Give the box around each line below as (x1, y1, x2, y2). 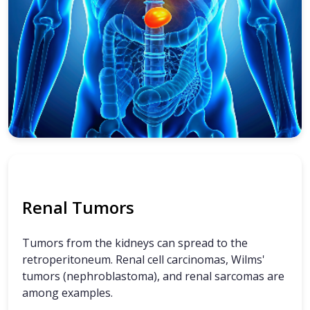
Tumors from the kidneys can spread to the (22, 235, 248, 251)
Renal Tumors (22, 196, 134, 219)
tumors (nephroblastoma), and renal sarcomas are (22, 268, 284, 284)
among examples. (22, 285, 113, 301)
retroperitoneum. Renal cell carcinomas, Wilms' (22, 252, 265, 268)
